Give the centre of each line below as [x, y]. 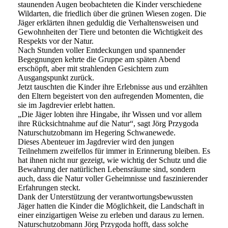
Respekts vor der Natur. [56, 41]
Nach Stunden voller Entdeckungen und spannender [102, 50]
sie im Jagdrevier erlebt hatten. [66, 105]
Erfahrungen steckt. [49, 188]
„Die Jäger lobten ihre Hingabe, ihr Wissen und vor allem [110, 115]
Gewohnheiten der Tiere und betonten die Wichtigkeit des [110, 32]
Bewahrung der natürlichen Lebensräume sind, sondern [107, 169]
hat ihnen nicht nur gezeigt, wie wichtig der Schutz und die [112, 160]
